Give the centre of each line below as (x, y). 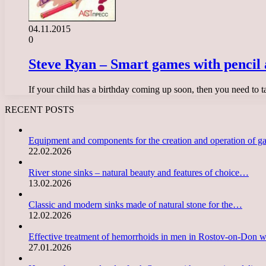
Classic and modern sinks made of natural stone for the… (135, 205)
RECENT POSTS (39, 110)
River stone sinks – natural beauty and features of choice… (139, 173)
